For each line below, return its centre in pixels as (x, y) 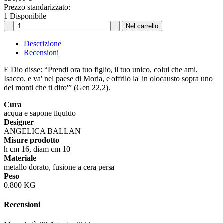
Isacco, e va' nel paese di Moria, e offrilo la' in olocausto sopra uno (108, 79)
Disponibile (28, 16)
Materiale (20, 158)
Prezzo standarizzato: (37, 7)
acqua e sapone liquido (40, 113)
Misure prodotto (32, 140)
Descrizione (43, 44)
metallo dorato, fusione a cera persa (59, 167)
